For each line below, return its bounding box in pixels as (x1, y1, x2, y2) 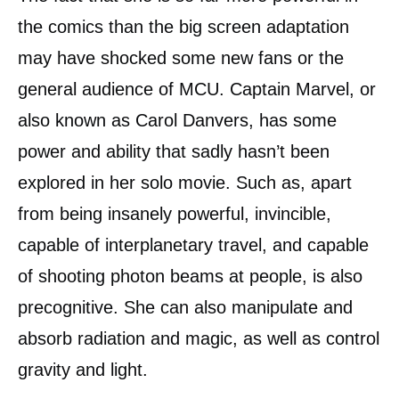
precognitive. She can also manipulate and (18, 297, 353, 317)
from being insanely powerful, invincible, (18, 204, 331, 224)
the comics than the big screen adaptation (18, 17, 349, 37)
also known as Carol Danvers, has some (18, 110, 337, 130)
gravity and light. (18, 360, 153, 379)
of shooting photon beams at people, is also (18, 266, 362, 286)
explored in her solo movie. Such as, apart (18, 173, 352, 192)
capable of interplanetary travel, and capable (18, 235, 369, 255)
